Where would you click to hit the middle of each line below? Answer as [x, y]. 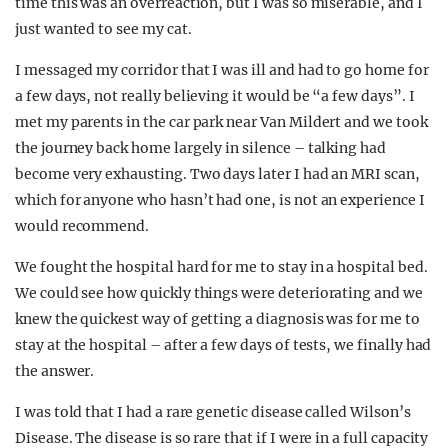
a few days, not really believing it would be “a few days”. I [215, 95]
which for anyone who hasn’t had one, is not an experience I [220, 199]
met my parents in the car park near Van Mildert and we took [221, 121]
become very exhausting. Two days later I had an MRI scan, [217, 173]
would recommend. [84, 225]
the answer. [55, 370]
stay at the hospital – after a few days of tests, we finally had [223, 344]
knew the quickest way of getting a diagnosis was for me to [217, 318]
